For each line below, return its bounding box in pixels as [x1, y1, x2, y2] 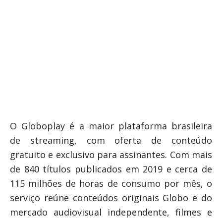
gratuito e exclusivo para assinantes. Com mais [10, 148, 212, 161]
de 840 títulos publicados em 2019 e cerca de [10, 163, 212, 175]
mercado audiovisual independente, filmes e [10, 206, 212, 218]
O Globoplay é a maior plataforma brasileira [10, 119, 212, 132]
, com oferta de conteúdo [74, 134, 213, 146]
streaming [30, 134, 74, 146]
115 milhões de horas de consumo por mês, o [10, 177, 212, 189]
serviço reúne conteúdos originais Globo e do [10, 191, 212, 204]
